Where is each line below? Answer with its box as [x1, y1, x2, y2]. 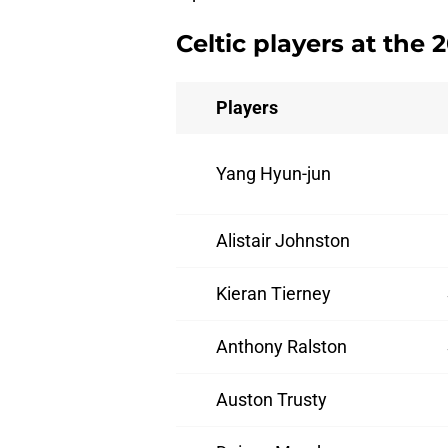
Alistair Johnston [216, 230, 350, 252]
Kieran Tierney [216, 283, 331, 305]
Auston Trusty [216, 389, 327, 411]
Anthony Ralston [216, 336, 347, 358]
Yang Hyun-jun [216, 163, 331, 185]
